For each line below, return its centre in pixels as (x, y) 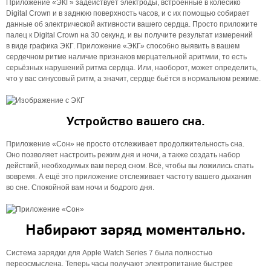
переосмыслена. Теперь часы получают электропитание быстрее (119, 264)
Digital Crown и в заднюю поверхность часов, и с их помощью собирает (128, 13)
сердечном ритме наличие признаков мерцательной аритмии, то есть (126, 57)
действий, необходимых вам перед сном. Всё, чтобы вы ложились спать (130, 166)
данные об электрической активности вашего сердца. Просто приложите (132, 24)
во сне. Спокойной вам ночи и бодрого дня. (80, 188)
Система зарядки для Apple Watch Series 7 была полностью (109, 253)
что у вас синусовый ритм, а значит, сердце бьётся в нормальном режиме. (133, 79)
